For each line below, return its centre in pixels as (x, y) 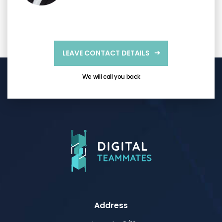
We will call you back (111, 77)
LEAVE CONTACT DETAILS (106, 53)
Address (111, 206)
